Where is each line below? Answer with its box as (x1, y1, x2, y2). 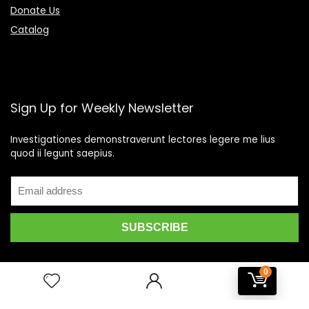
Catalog (10, 22, 49, 37)
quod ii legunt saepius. (10, 146, 114, 160)
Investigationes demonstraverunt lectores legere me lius (10, 132, 275, 146)
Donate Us (10, 3, 60, 17)
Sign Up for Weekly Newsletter (10, 99, 194, 117)
